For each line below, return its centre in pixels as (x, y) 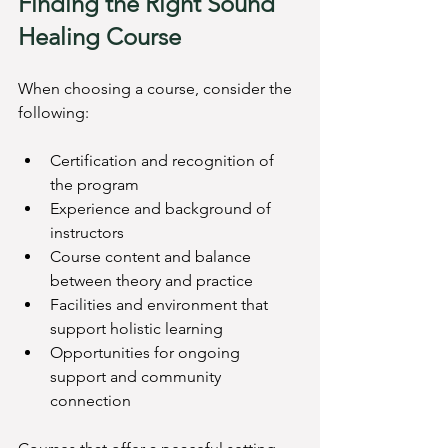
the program (94, 185)
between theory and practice (151, 281)
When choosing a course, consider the (157, 89)
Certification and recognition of (164, 161)
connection (90, 401)
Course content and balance (152, 257)
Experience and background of (162, 209)
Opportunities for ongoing (147, 353)
